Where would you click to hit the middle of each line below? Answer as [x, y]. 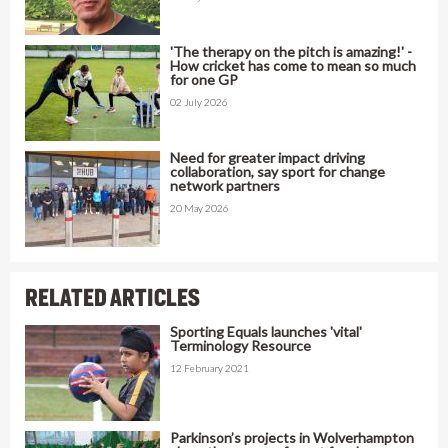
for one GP [204, 79]
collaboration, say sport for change [277, 171]
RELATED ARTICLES [112, 297]
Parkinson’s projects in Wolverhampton [292, 437]
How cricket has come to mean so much [293, 65]
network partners [225, 185]
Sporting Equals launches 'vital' [266, 331]
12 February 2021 [209, 367]
